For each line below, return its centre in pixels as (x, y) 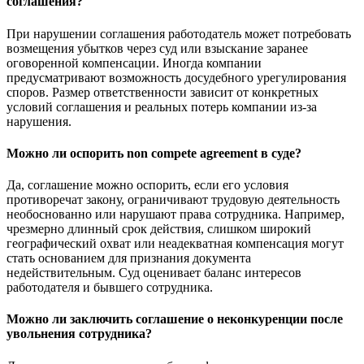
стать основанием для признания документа (129, 258)
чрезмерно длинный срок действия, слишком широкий (159, 229)
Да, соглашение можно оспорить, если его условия (147, 185)
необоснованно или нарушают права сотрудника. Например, (175, 214)
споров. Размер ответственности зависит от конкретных (162, 92)
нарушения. (39, 121)
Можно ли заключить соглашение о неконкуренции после (175, 319)
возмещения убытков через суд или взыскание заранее (157, 48)
